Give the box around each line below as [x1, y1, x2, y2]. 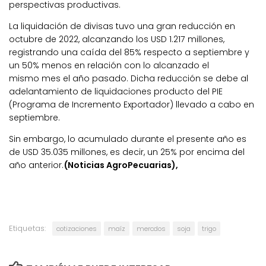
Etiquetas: [9, 223, 46, 235]
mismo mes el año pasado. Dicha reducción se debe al [9, 72, 248, 84]
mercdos [137, 224, 166, 234]
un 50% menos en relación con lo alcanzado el [9, 59, 209, 71]
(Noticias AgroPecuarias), [64, 159, 178, 172]
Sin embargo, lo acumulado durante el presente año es [9, 133, 246, 145]
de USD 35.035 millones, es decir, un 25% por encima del [9, 146, 245, 159]
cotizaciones [56, 224, 97, 234]
